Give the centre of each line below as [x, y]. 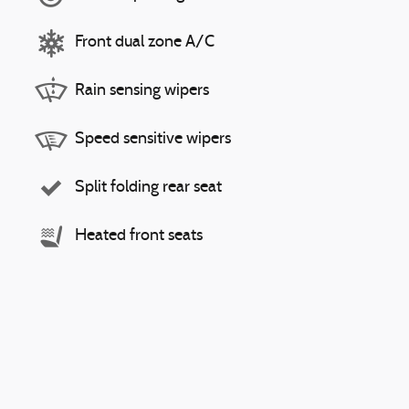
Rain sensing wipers [142, 91]
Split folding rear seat [148, 188]
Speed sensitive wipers [153, 139]
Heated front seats [139, 236]
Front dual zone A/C [145, 42]
